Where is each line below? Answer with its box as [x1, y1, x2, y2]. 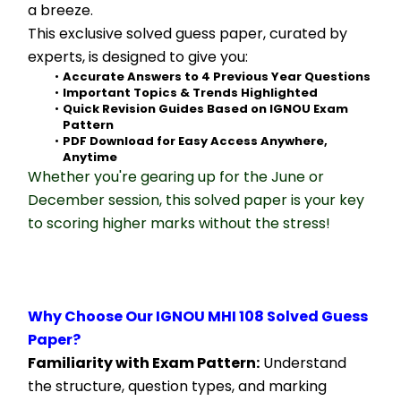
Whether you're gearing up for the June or [28, 166, 324, 187]
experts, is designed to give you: [28, 47, 248, 67]
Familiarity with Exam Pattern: [28, 353, 260, 373]
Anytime [63, 149, 117, 166]
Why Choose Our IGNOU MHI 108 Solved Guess [28, 306, 368, 327]
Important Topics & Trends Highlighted [62, 84, 318, 101]
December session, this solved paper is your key [28, 190, 364, 210]
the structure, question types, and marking [28, 376, 327, 397]
